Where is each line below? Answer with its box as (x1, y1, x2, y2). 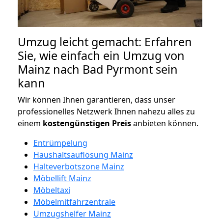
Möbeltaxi (33, 184, 70, 195)
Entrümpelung (33, 137, 87, 148)
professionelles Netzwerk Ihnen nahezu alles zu (18, 106, 195, 117)
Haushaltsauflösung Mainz (33, 149, 133, 160)
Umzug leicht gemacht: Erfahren (18, 33, 192, 50)
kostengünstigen (43, 117, 110, 129)
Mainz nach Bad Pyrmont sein (18, 61, 178, 77)
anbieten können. (131, 117, 198, 129)
